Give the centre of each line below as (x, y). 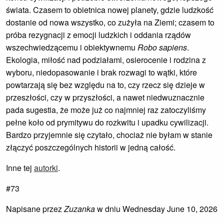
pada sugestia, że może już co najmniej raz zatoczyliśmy (106, 110)
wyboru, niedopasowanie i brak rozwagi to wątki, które (101, 72)
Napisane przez (35, 209)
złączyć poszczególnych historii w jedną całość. (91, 147)
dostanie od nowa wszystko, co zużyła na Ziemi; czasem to (110, 22)
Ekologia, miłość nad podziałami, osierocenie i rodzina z (106, 60)
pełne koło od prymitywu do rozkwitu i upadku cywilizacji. (107, 122)
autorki (46, 168)
